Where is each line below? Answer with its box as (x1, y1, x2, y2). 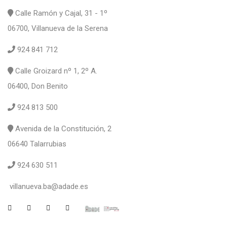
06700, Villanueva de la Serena (8, 24, 108, 33)
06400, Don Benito (8, 82, 68, 91)
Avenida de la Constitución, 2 (13, 124, 111, 134)
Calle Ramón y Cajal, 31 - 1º (13, 9, 107, 18)
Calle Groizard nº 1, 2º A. (13, 66, 97, 76)
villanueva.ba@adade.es (10, 182, 88, 192)
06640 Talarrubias (8, 139, 66, 149)
